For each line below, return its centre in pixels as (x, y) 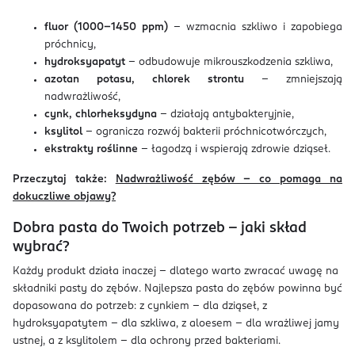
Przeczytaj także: (64, 179)
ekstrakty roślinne (91, 149)
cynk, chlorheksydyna (101, 115)
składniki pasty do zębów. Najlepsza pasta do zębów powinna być (177, 289)
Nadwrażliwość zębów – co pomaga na (229, 179)
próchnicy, (70, 45)
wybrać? (41, 247)
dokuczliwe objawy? (64, 197)
